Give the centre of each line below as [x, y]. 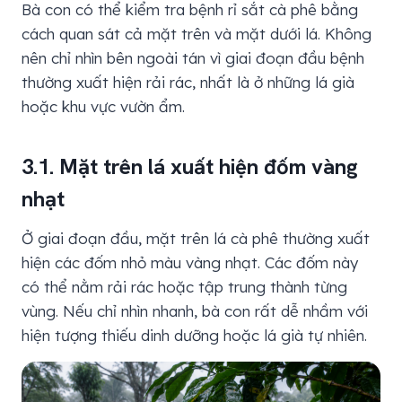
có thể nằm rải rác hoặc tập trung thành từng [184, 286]
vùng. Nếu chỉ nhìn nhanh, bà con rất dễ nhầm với [195, 310]
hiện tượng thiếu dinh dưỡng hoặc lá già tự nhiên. [194, 335]
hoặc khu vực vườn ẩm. [103, 106]
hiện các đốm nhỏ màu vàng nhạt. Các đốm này [190, 262]
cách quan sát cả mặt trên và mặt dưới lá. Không [197, 33]
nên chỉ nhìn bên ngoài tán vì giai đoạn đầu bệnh [193, 57]
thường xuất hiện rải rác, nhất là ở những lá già [188, 82]
